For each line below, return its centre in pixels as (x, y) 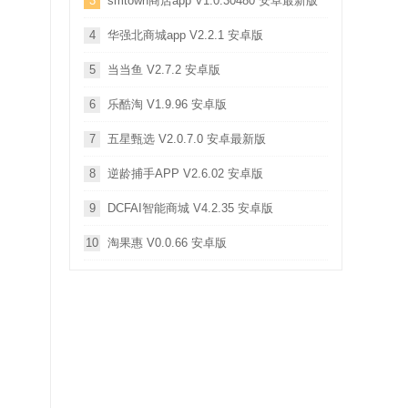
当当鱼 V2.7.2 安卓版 (164, 70)
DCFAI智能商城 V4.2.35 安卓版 (190, 208)
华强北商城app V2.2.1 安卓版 (185, 35)
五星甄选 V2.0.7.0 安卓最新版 (187, 139)
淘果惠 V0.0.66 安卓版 (167, 243)
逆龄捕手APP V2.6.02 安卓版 (185, 173)
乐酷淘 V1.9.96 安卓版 (167, 104)
